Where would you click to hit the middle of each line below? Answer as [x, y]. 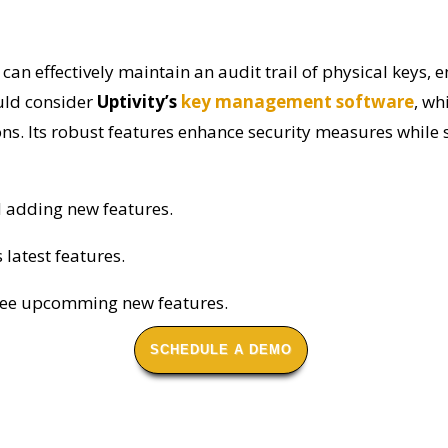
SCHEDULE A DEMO [221, 349]
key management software [297, 101]
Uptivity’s [139, 101]
